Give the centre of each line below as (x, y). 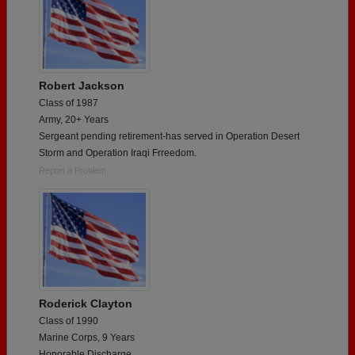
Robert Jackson (82, 86)
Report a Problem (73, 171)
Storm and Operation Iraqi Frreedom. (118, 153)
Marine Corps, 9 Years (87, 338)
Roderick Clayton (86, 304)
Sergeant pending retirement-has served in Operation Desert (169, 137)
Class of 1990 (69, 321)
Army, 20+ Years (74, 120)
